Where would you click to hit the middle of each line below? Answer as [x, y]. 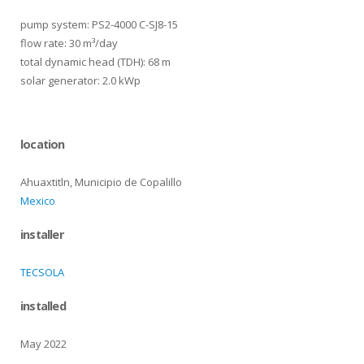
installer [42, 234]
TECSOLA [42, 272]
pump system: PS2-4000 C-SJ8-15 [99, 24]
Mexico [38, 201]
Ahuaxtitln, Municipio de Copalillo [101, 182]
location [43, 144]
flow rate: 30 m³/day [69, 43]
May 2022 [43, 344]
